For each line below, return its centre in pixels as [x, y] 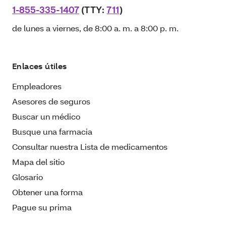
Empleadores [37, 86]
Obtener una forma [47, 192]
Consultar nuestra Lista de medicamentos [90, 146]
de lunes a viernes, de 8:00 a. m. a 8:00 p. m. [95, 28]
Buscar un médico [46, 116]
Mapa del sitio [38, 161]
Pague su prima [42, 207]
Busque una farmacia [52, 131]
